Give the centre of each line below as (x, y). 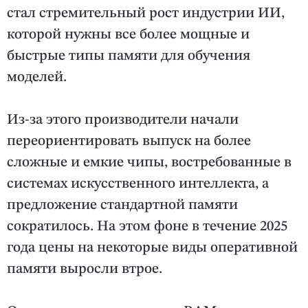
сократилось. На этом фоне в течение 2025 (147, 227)
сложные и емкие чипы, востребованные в (149, 163)
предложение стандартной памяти (122, 206)
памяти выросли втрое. (85, 269)
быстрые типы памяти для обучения (129, 56)
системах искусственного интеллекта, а (138, 184)
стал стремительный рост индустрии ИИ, (146, 14)
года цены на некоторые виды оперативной (152, 248)
